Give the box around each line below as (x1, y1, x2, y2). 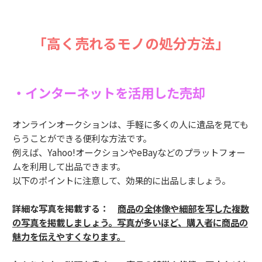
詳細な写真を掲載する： (12, 202, 118, 215)
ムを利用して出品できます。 (12, 160, 125, 173)
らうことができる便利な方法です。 (12, 132, 151, 145)
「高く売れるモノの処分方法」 (33, 33, 229, 54)
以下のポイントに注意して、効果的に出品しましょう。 (12, 174, 230, 187)
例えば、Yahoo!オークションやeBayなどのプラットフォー (12, 146, 245, 159)
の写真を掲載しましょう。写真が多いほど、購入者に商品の (12, 216, 248, 229)
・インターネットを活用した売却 (12, 83, 205, 102)
